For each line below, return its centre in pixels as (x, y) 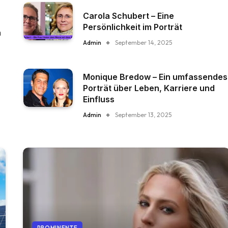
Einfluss (99, 99)
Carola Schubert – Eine (129, 16)
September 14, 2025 (144, 42)
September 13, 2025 (144, 115)
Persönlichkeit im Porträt (133, 27)
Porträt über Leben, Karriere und (149, 88)
